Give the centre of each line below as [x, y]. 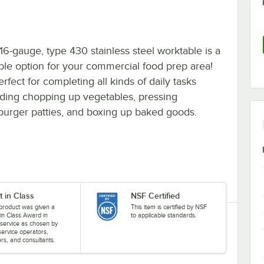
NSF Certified [155, 195]
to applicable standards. [164, 215]
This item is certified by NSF [169, 207]
